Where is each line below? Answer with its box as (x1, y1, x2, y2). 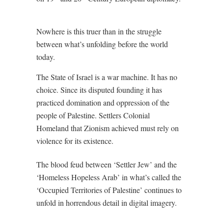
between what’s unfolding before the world (36, 39, 168, 49)
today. (36, 52, 55, 62)
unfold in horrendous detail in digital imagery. (36, 197, 177, 208)
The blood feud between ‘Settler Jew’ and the (36, 159, 177, 169)
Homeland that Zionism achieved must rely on (36, 123, 179, 133)
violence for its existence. (36, 136, 113, 146)
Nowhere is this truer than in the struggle (36, 26, 162, 36)
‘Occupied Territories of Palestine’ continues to (36, 185, 182, 195)
